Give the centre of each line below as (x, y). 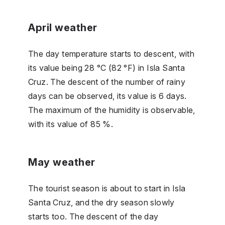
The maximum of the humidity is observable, (112, 110)
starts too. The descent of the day (93, 216)
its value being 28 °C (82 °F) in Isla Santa (107, 68)
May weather (62, 162)
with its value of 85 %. (71, 124)
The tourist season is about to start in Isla (107, 188)
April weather (63, 27)
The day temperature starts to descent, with (111, 53)
